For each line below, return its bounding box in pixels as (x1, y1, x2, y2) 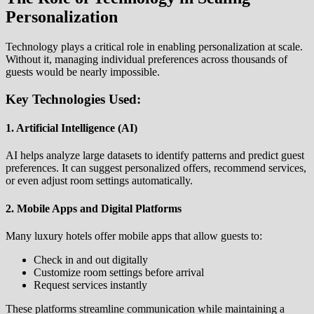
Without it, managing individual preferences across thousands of (6, 53, 287, 66)
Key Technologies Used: (6, 91, 141, 107)
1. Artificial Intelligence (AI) (6, 122, 137, 135)
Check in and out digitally (34, 253, 148, 266)
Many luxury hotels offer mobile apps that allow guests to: (6, 229, 262, 242)
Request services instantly (34, 278, 147, 291)
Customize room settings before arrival (34, 266, 204, 278)
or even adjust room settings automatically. (6, 175, 193, 187)
